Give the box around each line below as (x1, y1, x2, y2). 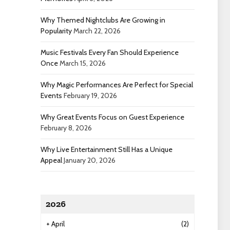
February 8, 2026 (40, 123, 92, 132)
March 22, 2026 (73, 26, 121, 35)
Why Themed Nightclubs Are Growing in (40, 15, 165, 25)
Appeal (40, 156, 62, 165)
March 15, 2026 (59, 59, 106, 68)
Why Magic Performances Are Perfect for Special (40, 80, 193, 89)
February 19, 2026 (63, 91, 117, 100)
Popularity (40, 26, 72, 35)
